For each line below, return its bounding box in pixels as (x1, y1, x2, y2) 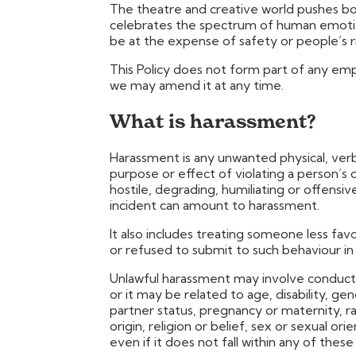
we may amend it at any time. (110, 76, 284, 93)
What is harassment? (110, 109, 316, 133)
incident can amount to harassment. (110, 196, 319, 213)
